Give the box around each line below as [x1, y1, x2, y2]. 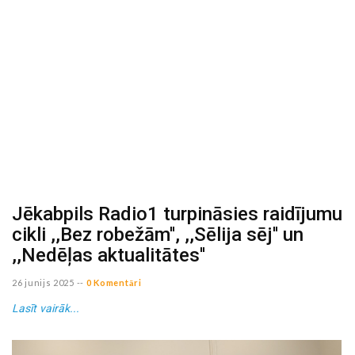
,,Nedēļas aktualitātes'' [12, 243, 205, 266]
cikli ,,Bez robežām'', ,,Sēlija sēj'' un [12, 223, 303, 246]
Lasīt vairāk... [12, 302, 80, 315]
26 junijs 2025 [12, 277, 74, 288]
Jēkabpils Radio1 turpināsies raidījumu [12, 202, 342, 225]
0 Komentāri [86, 277, 142, 288]
